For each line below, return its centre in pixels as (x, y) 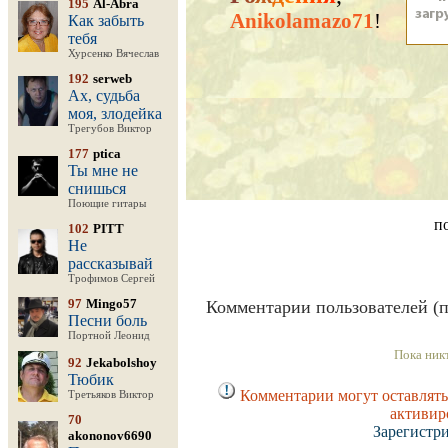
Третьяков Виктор (111, 394)
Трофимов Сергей (111, 278)
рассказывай (110, 263)
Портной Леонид (109, 335)
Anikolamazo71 (302, 21)
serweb (112, 78)
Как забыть (106, 20)
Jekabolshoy (121, 362)
